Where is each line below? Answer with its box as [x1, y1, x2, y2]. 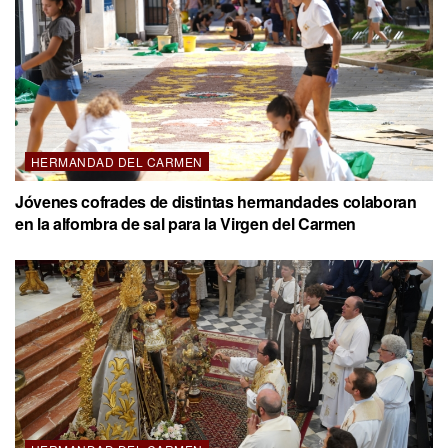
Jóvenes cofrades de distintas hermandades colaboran [15, 189, 417, 213]
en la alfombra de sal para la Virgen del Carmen [15, 211, 356, 235]
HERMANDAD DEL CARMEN [31, 152, 203, 170]
